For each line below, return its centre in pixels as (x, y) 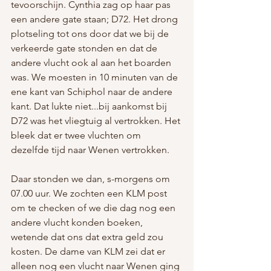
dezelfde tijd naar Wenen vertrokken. (90, 150)
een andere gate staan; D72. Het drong (96, 19)
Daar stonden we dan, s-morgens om (92, 179)
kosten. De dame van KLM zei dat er (89, 251)
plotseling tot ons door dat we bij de (91, 34)
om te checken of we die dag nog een (94, 208)
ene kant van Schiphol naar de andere (93, 92)
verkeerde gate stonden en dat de (85, 48)
